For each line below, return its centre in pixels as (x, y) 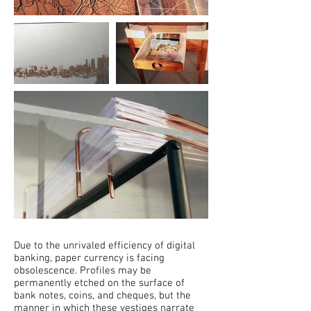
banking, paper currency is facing (89, 259)
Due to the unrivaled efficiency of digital (104, 246)
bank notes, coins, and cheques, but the (102, 296)
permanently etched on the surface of (99, 284)
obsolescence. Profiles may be (83, 271)
